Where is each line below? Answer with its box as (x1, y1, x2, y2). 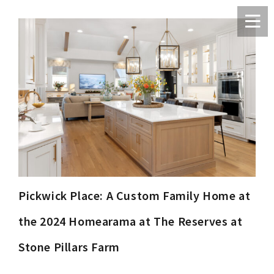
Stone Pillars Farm (18, 239, 120, 254)
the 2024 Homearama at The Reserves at (18, 213, 243, 229)
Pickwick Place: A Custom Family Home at (18, 187, 251, 203)
